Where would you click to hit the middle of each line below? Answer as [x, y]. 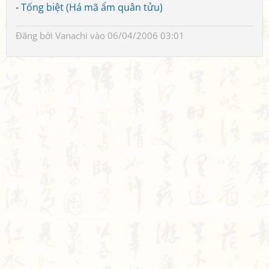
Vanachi [71, 35]
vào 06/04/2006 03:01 [136, 35]
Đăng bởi [35, 35]
